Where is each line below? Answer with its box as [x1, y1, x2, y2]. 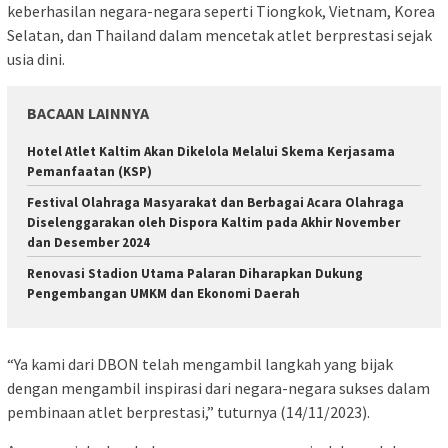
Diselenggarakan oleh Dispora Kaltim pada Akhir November [27, 213, 400, 231]
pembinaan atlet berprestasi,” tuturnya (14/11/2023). [7, 402, 370, 423]
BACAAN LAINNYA [27, 102, 149, 123]
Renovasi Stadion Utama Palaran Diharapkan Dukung [27, 264, 363, 282]
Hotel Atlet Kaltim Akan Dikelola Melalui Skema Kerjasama [27, 142, 395, 160]
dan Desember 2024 [27, 233, 150, 251]
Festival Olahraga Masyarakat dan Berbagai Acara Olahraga [27, 193, 404, 211]
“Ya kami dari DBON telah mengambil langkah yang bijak [7, 354, 393, 375]
